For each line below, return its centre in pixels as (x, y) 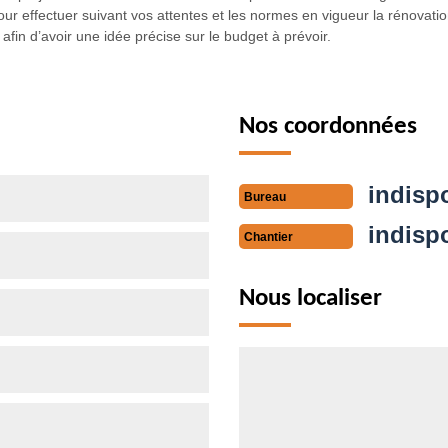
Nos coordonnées (328, 126)
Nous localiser (310, 298)
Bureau (265, 196)
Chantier (268, 236)
